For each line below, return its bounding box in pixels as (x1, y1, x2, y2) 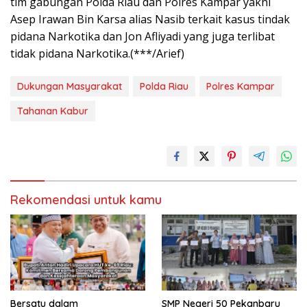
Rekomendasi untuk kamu (10, 192, 162, 208)
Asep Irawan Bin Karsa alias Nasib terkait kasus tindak (10, 12, 290, 27)
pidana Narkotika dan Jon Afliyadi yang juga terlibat (10, 29, 275, 45)
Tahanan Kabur (17, 105, 88, 118)
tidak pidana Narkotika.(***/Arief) (10, 46, 184, 62)
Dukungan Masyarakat (17, 80, 122, 93)
